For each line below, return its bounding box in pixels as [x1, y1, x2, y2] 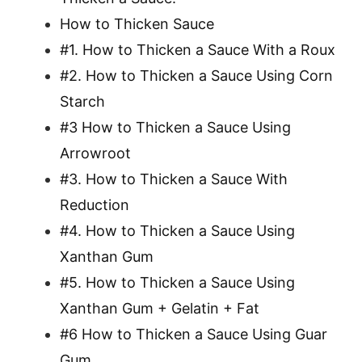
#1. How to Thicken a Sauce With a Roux [60, 41, 335, 58]
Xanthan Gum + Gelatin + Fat [60, 300, 259, 317]
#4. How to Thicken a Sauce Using [60, 222, 295, 239]
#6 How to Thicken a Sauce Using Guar [60, 326, 327, 343]
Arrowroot [60, 145, 131, 162]
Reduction [60, 196, 129, 213]
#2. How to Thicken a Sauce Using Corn [60, 67, 333, 84]
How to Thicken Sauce [60, 15, 214, 32]
